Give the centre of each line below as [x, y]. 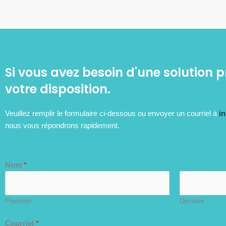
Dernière [192, 201]
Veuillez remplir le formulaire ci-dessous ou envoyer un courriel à [112, 113]
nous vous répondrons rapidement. [62, 125]
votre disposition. [58, 89]
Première [18, 201]
